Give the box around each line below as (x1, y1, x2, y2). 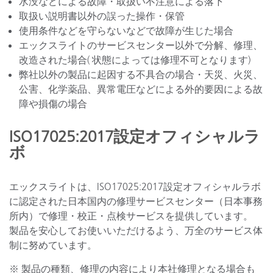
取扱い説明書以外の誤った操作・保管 (19, 10, 185, 22)
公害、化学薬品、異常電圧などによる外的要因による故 (19, 83, 263, 95)
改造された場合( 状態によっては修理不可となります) (19, 54, 250, 66)
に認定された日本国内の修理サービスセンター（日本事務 (9, 195, 263, 207)
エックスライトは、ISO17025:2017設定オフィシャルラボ (9, 180, 261, 193)
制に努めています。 (9, 239, 97, 251)
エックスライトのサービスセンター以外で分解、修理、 (19, 39, 263, 51)
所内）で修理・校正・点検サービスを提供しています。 (9, 210, 253, 222)
